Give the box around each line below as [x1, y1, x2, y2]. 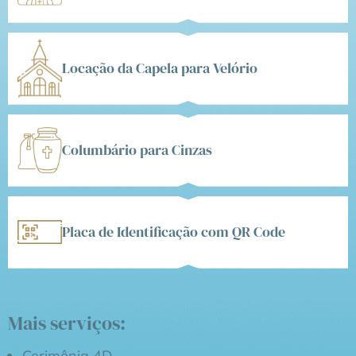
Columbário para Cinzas [62, 140, 212, 161]
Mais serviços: [8, 309, 126, 336]
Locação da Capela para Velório [62, 58, 257, 79]
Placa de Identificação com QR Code [62, 222, 285, 242]
